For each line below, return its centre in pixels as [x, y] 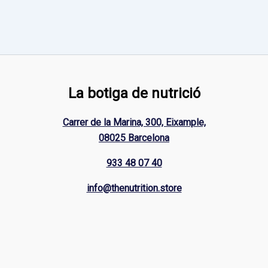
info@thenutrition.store [134, 188]
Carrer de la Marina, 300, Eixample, [134, 122]
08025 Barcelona [134, 138]
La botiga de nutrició [134, 93]
